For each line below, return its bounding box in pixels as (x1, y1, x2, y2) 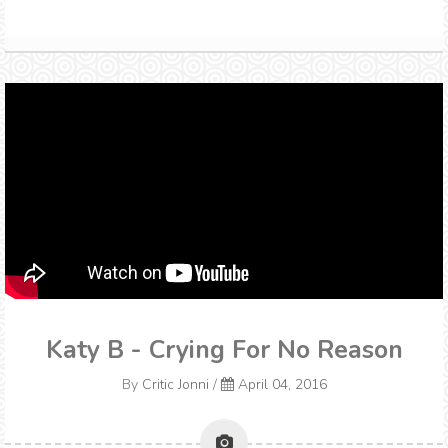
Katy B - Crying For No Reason (45, 333, 403, 368)
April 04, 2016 (237, 375, 327, 395)
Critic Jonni (141, 375, 209, 395)
